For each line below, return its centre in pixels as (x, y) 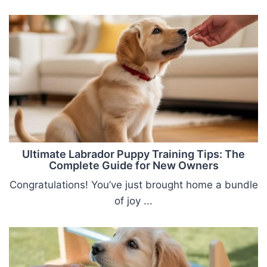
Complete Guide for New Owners (133, 166)
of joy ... (133, 201)
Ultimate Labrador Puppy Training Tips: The (133, 154)
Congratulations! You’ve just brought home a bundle (133, 185)
